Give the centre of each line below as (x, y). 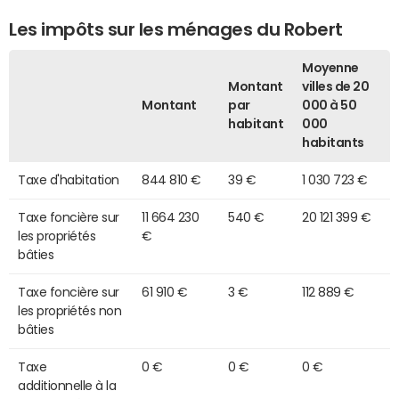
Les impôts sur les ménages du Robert (176, 29)
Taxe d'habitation (69, 179)
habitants (333, 142)
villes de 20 (336, 86)
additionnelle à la (67, 385)
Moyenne (330, 67)
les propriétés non (70, 310)
